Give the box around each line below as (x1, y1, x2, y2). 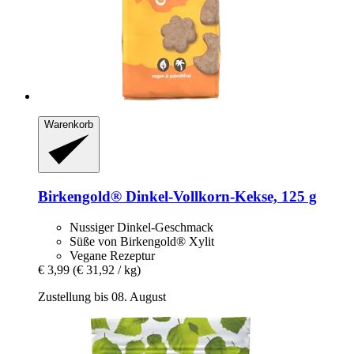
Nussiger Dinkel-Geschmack (70, 220, 213, 234)
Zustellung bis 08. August (38, 289, 166, 303)
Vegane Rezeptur (70, 248, 155, 262)
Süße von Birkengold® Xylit (70, 234, 214, 248)
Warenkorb (44, 118, 93, 130)
